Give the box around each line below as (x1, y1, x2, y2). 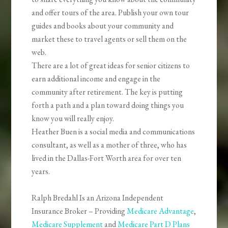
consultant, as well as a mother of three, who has (32, 139, 187, 151)
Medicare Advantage (127, 206, 194, 217)
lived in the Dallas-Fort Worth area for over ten (32, 153, 182, 164)
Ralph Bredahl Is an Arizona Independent (32, 192, 164, 204)
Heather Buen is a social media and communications (32, 126, 195, 137)
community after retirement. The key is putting (32, 87, 183, 98)
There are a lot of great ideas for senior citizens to (32, 60, 190, 71)
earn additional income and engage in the (32, 73, 161, 84)
